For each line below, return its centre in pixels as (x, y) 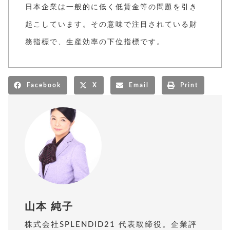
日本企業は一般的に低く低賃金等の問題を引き (111, 7)
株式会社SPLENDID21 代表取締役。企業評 (111, 224)
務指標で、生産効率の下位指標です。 (95, 42)
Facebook (44, 85)
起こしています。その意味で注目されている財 (111, 24)
